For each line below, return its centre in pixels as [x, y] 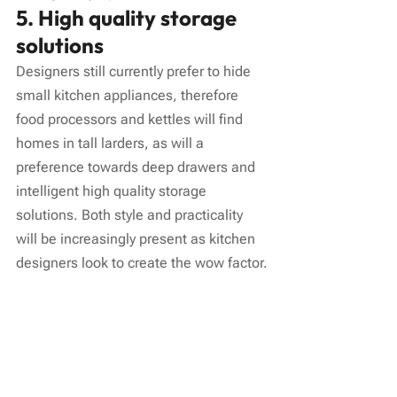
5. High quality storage [128, 17]
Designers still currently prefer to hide [135, 71]
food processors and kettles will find [131, 119]
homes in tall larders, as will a [112, 143]
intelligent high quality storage [113, 191]
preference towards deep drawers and [137, 167]
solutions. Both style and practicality [131, 214]
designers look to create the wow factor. [142, 262]
